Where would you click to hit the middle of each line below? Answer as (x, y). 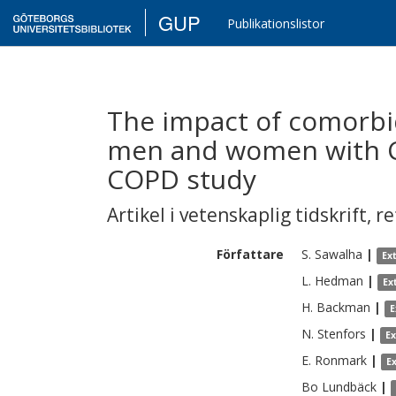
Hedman (339, 281)
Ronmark (341, 360)
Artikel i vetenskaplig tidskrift (237, 215)
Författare (250, 254)
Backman (343, 307)
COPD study (182, 179)
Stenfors (342, 334)
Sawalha (339, 254)
